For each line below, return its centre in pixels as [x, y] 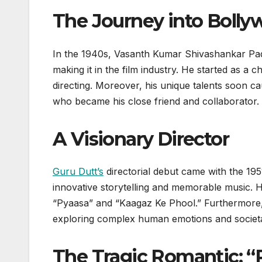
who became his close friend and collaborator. [156, 101]
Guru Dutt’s [78, 171]
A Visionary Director [141, 139]
